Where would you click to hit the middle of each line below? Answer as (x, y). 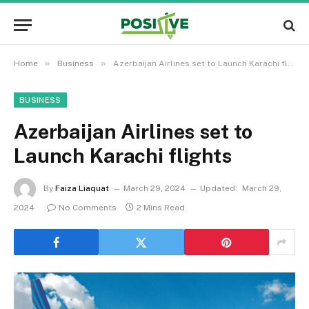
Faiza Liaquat (82, 189)
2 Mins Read (161, 208)
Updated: (219, 189)
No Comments (88, 208)
